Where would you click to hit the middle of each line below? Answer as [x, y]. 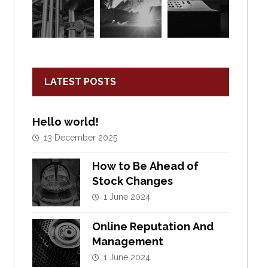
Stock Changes [132, 181]
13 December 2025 [80, 138]
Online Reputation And [153, 227]
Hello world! [65, 122]
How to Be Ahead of [145, 166]
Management [127, 242]
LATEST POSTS [80, 82]
